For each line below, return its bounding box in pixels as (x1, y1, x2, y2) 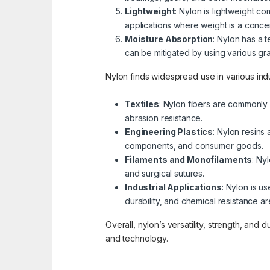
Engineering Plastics (125, 127, 213, 137)
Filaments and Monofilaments (125, 154, 253, 165)
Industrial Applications (125, 182, 222, 193)
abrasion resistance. (125, 113, 203, 124)
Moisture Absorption (125, 34, 213, 45)
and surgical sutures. (125, 168, 205, 179)
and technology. (105, 233, 168, 244)
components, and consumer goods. (125, 140, 263, 151)
